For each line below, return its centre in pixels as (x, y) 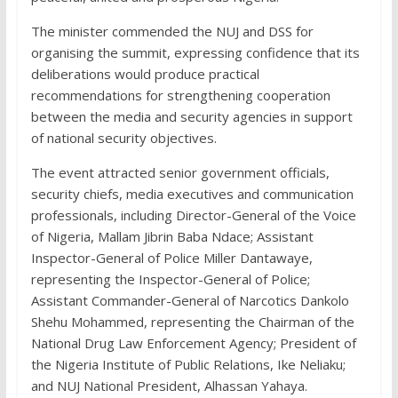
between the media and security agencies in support (191, 117)
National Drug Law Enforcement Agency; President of (193, 343)
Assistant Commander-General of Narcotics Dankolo (190, 301)
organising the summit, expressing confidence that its (195, 53)
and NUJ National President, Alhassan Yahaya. (169, 386)
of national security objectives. (123, 138)
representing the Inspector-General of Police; (170, 279)
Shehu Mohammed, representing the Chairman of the (192, 322)
